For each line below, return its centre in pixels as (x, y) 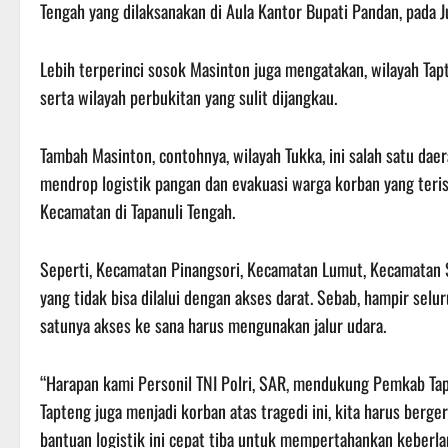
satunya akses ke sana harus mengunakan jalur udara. (213, 325)
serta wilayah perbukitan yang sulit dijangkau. (188, 97)
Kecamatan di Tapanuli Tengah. (137, 211)
